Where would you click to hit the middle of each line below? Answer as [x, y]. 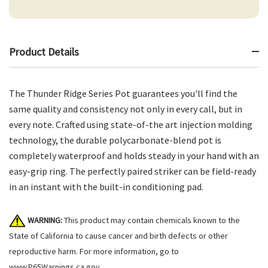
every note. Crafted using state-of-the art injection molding [131, 124]
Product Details [44, 51]
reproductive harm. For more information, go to [94, 251]
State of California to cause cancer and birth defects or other [118, 235]
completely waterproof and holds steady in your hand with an [134, 155]
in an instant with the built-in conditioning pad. [106, 186]
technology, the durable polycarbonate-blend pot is [115, 140]
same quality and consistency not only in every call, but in [126, 109]
